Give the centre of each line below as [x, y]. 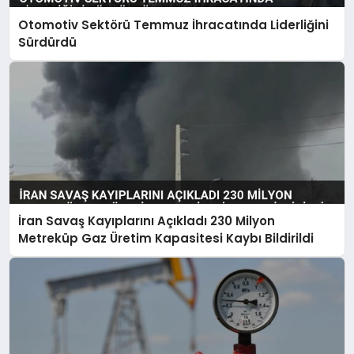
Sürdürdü [48, 42]
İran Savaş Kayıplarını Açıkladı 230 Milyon [147, 221]
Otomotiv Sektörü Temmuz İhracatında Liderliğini [174, 24]
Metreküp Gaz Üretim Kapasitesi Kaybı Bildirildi [166, 238]
